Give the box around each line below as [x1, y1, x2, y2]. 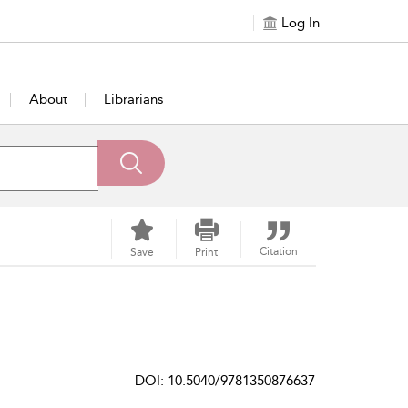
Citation [259, 245, 298, 258]
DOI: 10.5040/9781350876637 [135, 372, 315, 389]
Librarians [103, 91, 163, 107]
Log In [281, 15, 320, 31]
